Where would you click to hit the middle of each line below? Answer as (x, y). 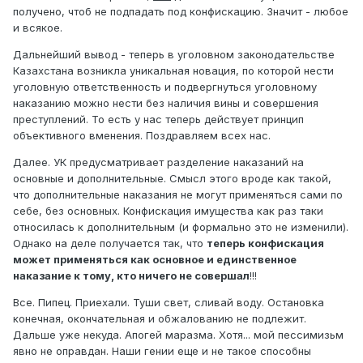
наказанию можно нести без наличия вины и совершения (166, 102)
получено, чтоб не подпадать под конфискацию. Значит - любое (181, 11)
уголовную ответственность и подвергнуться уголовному (165, 86)
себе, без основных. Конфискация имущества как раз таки (168, 210)
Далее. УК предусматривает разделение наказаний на (158, 162)
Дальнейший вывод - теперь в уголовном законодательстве (174, 54)
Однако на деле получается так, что (110, 243)
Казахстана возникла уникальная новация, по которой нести (173, 70)
